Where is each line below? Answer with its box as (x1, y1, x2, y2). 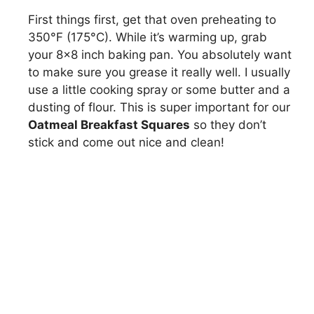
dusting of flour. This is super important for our (28, 100, 290, 115)
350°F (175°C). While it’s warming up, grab (28, 30, 267, 45)
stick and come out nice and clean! (28, 135, 224, 150)
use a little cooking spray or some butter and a (28, 83, 290, 97)
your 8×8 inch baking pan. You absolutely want (28, 48, 292, 62)
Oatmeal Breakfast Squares (28, 118, 190, 132)
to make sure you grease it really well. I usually (28, 65, 290, 80)
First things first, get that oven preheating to (28, 13, 276, 27)
